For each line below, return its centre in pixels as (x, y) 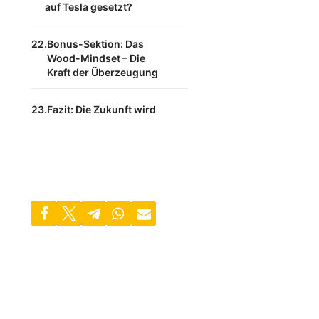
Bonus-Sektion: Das (95, 44)
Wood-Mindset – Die (96, 58)
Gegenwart (74, 138)
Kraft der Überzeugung (103, 72)
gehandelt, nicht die (95, 124)
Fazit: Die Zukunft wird (101, 109)
